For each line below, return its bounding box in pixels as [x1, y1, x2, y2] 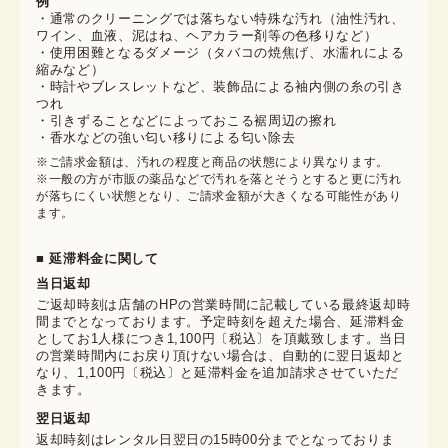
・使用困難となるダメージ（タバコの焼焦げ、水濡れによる [36, 45, 405, 61]
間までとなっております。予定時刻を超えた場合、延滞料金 [36, 314, 405, 330]
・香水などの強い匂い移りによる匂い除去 [36, 130, 296, 146]
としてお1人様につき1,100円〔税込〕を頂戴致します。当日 [36, 331, 407, 347]
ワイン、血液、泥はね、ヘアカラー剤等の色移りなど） [36, 28, 378, 44]
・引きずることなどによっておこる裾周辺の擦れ [36, 113, 337, 129]
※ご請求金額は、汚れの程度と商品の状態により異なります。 [36, 155, 389, 170]
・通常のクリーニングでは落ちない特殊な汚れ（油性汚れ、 [36, 11, 405, 27]
